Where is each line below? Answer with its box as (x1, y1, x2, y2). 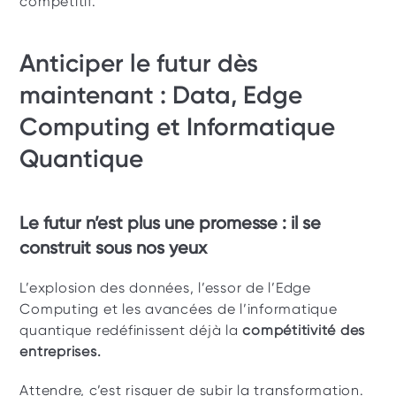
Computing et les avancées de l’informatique (19, 301, 338, 317)
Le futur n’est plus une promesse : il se (19, 212, 322, 233)
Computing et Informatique (19, 112, 336, 141)
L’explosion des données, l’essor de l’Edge (19, 279, 311, 296)
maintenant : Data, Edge (19, 80, 303, 110)
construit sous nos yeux (19, 237, 208, 258)
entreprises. (19, 343, 102, 360)
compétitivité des (242, 322, 366, 339)
